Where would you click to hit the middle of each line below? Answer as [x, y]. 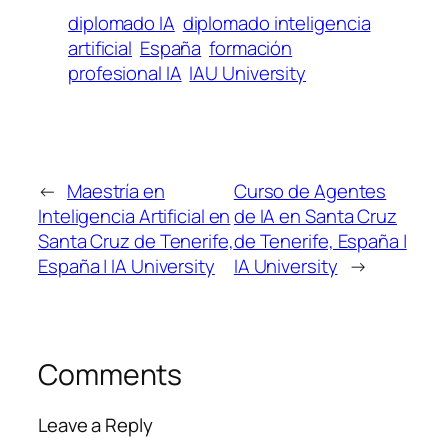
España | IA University [126, 266]
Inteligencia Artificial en [134, 216]
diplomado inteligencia [276, 23]
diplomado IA [121, 23]
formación [251, 48]
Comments [110, 375]
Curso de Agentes [310, 191]
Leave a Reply [95, 424]
